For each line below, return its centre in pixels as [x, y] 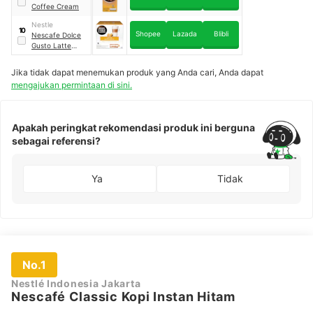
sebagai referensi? [56, 140]
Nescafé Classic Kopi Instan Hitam [123, 296]
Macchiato [49, 56]
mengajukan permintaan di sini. [72, 85]
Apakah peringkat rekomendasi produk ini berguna [133, 127]
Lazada [184, 33]
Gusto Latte [51, 45]
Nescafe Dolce [56, 35]
